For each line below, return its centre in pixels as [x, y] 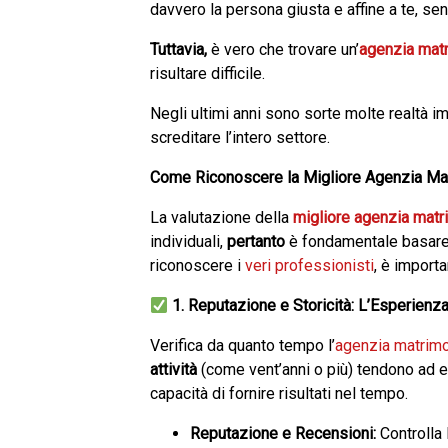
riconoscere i [197, 265]
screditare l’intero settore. [240, 137]
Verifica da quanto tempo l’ [242, 345]
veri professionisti [309, 265]
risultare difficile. [207, 73]
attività [173, 369]
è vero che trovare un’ [283, 49]
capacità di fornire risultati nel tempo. [279, 393]
